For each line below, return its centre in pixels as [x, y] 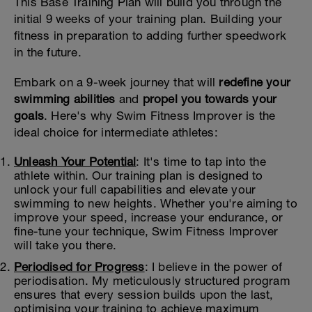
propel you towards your [210, 99]
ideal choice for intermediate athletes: [116, 132]
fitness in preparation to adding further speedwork [150, 36]
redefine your [255, 82]
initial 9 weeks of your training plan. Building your [148, 19]
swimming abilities [65, 99]
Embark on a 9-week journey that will [117, 82]
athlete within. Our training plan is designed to [139, 175]
